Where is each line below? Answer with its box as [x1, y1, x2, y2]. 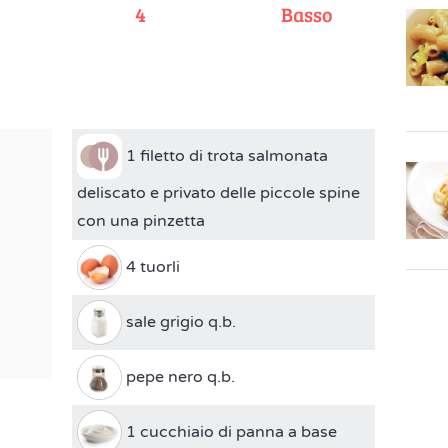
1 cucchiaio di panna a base [122, 421, 338, 442]
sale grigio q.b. [122, 311, 237, 332]
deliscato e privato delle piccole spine [77, 183, 361, 203]
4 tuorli [122, 256, 181, 277]
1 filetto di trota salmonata [122, 145, 329, 166]
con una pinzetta [77, 211, 206, 231]
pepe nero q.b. [122, 366, 236, 387]
